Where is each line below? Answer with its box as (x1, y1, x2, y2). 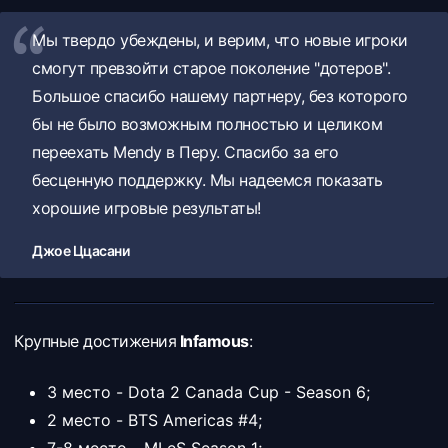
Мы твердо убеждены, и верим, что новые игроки (32, 30, 408, 50)
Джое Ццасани (32, 242, 129, 259)
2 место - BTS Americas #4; (47, 410, 262, 430)
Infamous (176, 331, 249, 351)
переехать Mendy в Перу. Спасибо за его (32, 142, 338, 162)
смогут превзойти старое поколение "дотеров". (32, 58, 390, 78)
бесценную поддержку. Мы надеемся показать (32, 170, 383, 190)
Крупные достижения (14, 331, 176, 351)
